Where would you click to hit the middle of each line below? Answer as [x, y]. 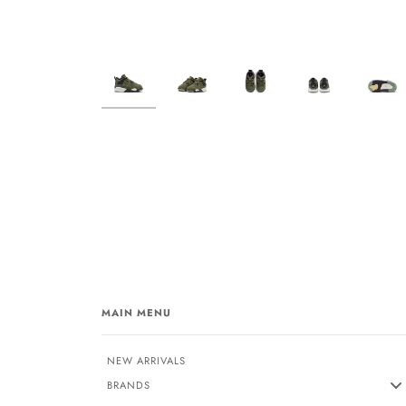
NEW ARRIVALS [146, 360]
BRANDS [129, 385]
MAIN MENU [136, 313]
